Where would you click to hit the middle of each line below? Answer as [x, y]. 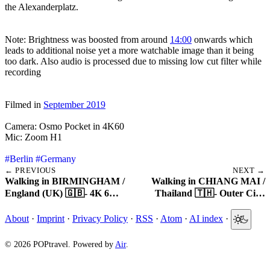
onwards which [222, 39]
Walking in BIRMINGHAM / [65, 181]
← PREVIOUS [30, 170]
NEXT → [249, 170]
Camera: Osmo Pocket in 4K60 [64, 126]
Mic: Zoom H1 [33, 137]
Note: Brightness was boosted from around [87, 39]
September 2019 [74, 104]
